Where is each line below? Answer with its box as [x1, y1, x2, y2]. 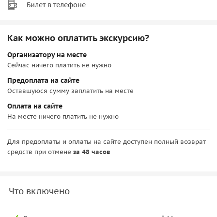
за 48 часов [73, 147, 110, 156]
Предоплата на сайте [7, 76, 79, 85]
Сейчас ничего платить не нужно [7, 61, 111, 69]
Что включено [9, 185, 70, 197]
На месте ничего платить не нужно [7, 112, 119, 121]
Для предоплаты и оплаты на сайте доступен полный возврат [7, 137, 206, 146]
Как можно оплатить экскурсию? [7, 32, 149, 44]
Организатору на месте [7, 50, 87, 59]
